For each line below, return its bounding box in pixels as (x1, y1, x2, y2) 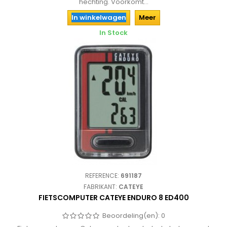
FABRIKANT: (84, 182, 119, 191)
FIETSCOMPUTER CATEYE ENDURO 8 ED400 (38, 193, 189, 203)
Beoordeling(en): (102, 211, 161, 220)
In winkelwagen (71, 13, 126, 22)
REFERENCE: (85, 171, 121, 180)
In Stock (99, 28, 128, 37)
